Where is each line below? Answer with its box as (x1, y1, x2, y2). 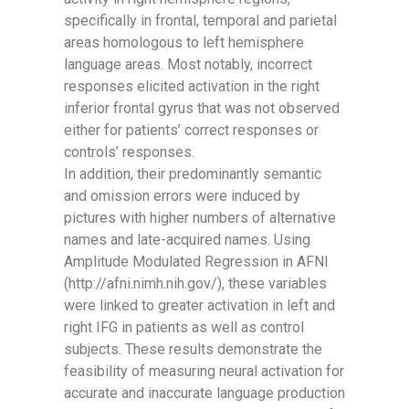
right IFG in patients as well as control (64, 319, 304, 336)
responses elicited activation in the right (64, 78, 320, 95)
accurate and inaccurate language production (64, 384, 345, 402)
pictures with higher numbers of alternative (64, 209, 336, 226)
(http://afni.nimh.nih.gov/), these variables (64, 275, 327, 292)
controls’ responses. (64, 143, 194, 161)
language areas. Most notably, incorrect (64, 56, 312, 73)
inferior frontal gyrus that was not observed (64, 100, 340, 117)
